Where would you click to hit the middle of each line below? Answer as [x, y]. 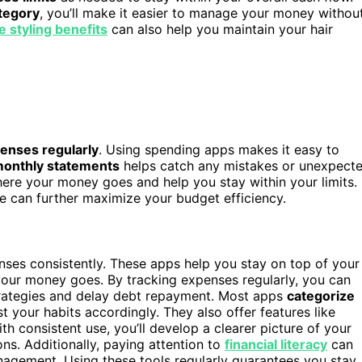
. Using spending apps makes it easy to [219, 150]
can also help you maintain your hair [220, 29]
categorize [321, 295]
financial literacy [276, 344]
